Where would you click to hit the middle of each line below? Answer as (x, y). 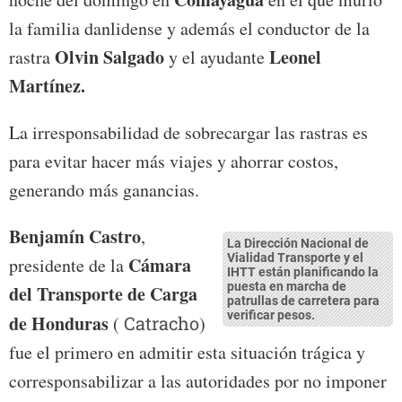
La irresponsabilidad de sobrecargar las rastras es (188, 133)
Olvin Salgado (109, 57)
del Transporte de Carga (103, 294)
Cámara (160, 266)
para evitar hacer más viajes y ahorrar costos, (174, 162)
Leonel (295, 57)
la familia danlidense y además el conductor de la (189, 29)
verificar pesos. (271, 315)
